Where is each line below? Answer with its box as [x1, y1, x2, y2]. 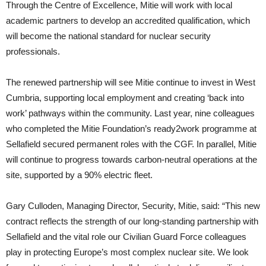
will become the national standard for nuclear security [6, 30, 211, 41]
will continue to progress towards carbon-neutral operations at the [6, 154, 257, 164]
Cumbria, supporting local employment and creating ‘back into [6, 92, 244, 103]
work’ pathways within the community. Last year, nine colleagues [6, 107, 255, 118]
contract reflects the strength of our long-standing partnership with [6, 216, 258, 226]
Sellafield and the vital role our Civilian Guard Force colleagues [6, 231, 246, 242]
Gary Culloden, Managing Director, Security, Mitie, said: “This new [6, 200, 260, 211]
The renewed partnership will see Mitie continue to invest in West [6, 77, 255, 87]
